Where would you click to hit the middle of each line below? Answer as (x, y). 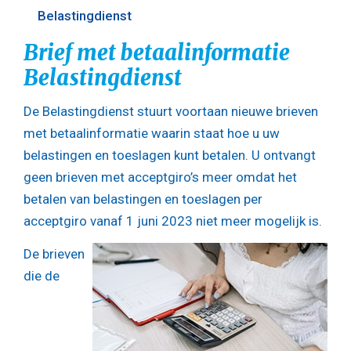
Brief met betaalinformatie (157, 52)
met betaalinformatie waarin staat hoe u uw (152, 134)
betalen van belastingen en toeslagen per (143, 199)
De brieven (54, 253)
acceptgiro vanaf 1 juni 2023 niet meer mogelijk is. (173, 221)
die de (42, 275)
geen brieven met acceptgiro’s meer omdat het (160, 177)
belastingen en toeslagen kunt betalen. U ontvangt (170, 156)
